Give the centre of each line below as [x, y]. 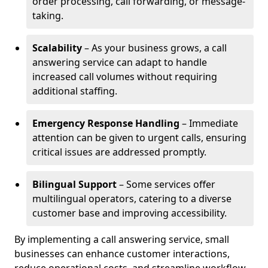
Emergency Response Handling [106, 123]
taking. [48, 16]
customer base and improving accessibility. [130, 213]
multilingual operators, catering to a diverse [132, 199]
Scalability [57, 48]
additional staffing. [75, 91]
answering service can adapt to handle [120, 62]
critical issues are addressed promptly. [119, 152]
